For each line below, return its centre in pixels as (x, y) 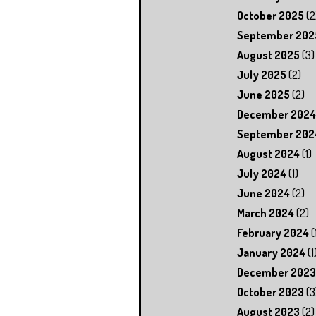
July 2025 (262, 74)
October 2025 (271, 15)
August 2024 (268, 153)
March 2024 (266, 213)
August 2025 (268, 55)
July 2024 (262, 173)
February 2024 (273, 232)
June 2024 (263, 193)
